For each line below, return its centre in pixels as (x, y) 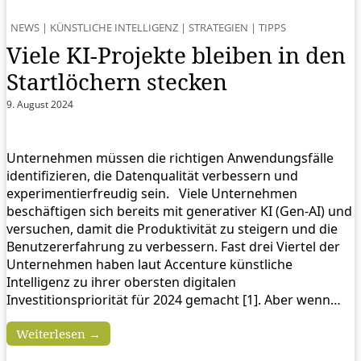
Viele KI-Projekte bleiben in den (176, 54)
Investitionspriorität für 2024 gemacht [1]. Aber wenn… (174, 299)
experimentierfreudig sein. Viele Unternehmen (152, 193)
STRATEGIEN (218, 27)
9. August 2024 (40, 104)
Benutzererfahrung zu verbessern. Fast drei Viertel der (173, 246)
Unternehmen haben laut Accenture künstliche (149, 264)
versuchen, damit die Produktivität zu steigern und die (172, 228)
